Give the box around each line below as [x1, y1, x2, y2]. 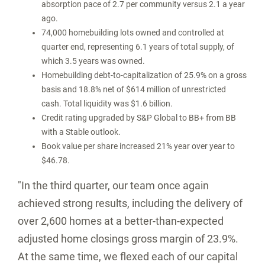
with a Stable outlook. [41, 127, 121, 137]
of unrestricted [170, 85, 226, 94]
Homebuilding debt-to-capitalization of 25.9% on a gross [41, 70, 247, 80]
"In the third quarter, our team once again [18, 179, 209, 192]
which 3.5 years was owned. [41, 56, 145, 66]
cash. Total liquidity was [41, 99, 131, 108]
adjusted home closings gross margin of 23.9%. [18, 232, 238, 245]
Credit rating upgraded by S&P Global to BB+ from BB [41, 113, 236, 122]
